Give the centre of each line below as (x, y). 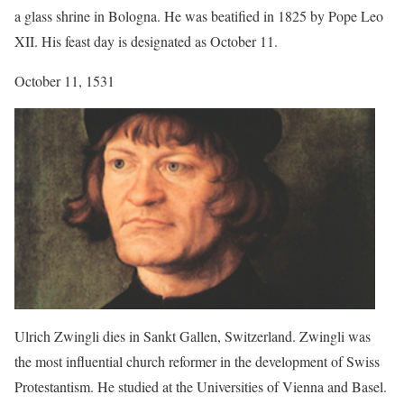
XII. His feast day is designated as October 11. (146, 41)
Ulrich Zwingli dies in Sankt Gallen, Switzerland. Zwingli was (193, 335)
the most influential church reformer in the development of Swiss (197, 361)
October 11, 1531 (64, 81)
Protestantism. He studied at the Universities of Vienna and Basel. (201, 386)
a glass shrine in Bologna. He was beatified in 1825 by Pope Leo (199, 16)
